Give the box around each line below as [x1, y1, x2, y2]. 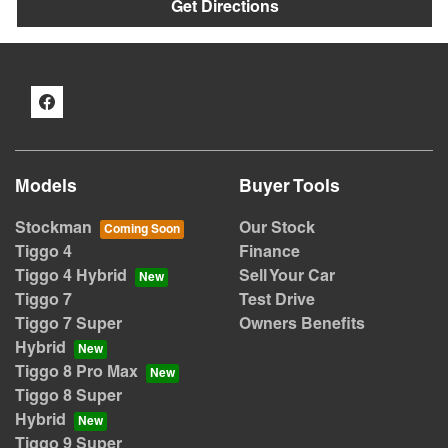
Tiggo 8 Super [15, 389, 122, 404]
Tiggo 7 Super [15, 317, 122, 332]
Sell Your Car [239, 269, 335, 284]
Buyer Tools [239, 178, 340, 196]
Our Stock [239, 221, 315, 236]
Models [15, 178, 77, 196]
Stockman [15, 221, 92, 236]
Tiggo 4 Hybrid [15, 269, 127, 284]
